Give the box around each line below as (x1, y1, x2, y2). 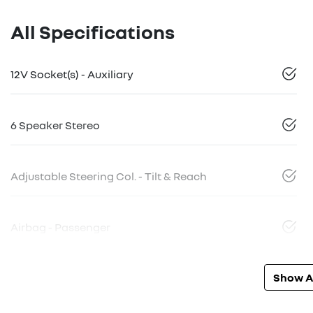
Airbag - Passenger (10, 220, 110, 235)
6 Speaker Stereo (10, 118, 100, 133)
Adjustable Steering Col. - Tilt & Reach (10, 169, 207, 184)
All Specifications (10, 20, 175, 44)
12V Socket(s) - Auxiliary (10, 67, 133, 82)
